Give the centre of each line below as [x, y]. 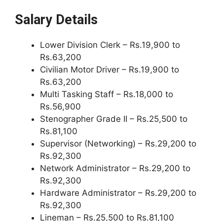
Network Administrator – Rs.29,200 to [115, 168]
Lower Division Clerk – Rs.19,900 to [110, 45]
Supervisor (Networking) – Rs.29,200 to [118, 143]
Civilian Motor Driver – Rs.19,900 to [110, 69]
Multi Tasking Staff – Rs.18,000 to [107, 94]
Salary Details [56, 19]
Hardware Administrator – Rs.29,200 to [118, 193]
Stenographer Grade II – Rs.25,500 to [114, 119]
